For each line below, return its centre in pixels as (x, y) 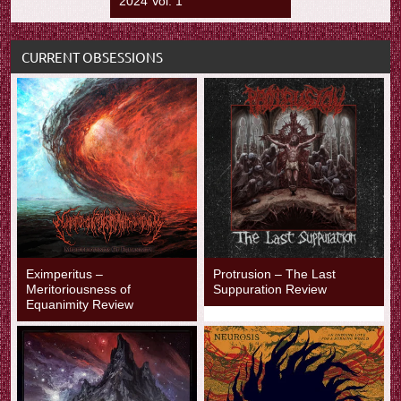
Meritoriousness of (79, 290)
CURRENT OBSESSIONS (92, 57)
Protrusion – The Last (274, 274)
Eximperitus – (65, 274)
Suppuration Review (269, 290)
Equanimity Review (80, 305)
